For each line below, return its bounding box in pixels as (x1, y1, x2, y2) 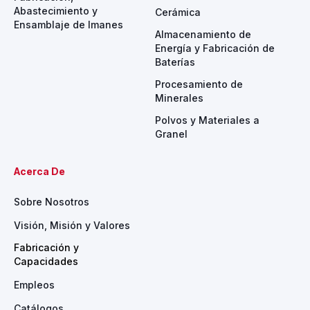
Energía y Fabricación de (155, 42, 275, 54)
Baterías (155, 56, 195, 68)
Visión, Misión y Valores (14, 219, 130, 231)
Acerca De (14, 165, 65, 177)
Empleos (14, 279, 55, 291)
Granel (155, 128, 188, 140)
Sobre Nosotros (14, 196, 89, 208)
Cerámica (155, 6, 201, 18)
